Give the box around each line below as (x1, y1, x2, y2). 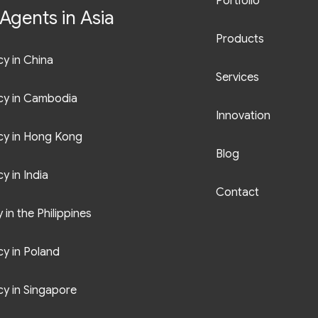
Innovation (216, 109, 270, 124)
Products (216, 32, 264, 47)
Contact (216, 185, 259, 200)
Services (216, 70, 259, 85)
